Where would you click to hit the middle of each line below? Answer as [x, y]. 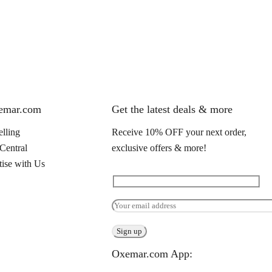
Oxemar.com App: [152, 253]
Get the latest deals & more [172, 110]
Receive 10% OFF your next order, [179, 132]
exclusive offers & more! [159, 148]
